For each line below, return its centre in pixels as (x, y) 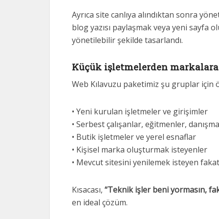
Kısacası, (88, 190)
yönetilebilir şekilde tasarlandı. (127, 40)
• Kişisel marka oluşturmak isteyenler (140, 150)
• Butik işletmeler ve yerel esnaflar (134, 137)
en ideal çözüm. (100, 202)
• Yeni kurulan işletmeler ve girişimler (140, 111)
